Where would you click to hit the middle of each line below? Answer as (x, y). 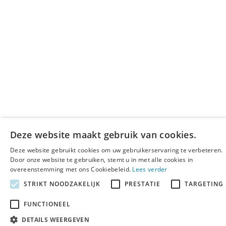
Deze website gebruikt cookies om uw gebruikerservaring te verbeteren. (117, 150)
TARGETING (204, 184)
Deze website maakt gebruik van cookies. (103, 135)
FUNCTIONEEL (47, 204)
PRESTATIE (143, 184)
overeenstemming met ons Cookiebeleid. (71, 169)
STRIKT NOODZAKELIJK (62, 184)
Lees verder (150, 169)
